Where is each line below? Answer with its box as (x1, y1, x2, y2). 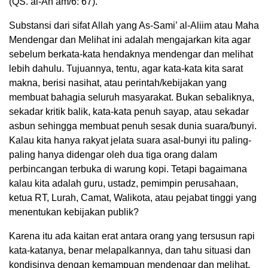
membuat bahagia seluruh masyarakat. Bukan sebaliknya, (9, 92, 254, 103)
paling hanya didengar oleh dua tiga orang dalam (9, 150, 217, 160)
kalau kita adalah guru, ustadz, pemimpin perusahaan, (9, 178, 238, 189)
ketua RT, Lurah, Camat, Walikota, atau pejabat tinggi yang (9, 193, 257, 203)
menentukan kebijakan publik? (9, 207, 139, 218)
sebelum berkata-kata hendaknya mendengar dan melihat (9, 49, 253, 60)
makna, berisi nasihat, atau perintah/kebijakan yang (9, 78, 227, 89)
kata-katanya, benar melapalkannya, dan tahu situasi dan (9, 245, 251, 256)
